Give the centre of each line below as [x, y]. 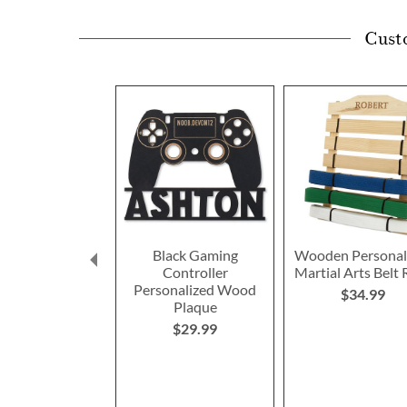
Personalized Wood [195, 290]
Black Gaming [195, 255]
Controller [195, 273]
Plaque [195, 307]
